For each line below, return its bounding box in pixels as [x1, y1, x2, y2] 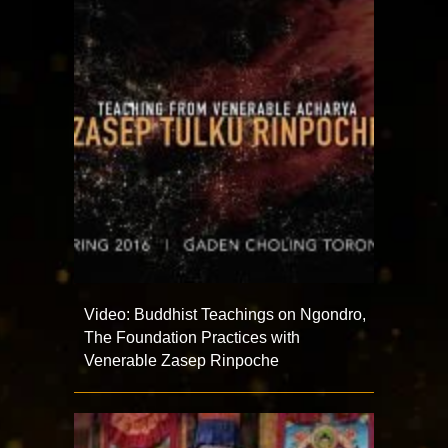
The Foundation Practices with [84, 329, 300, 346]
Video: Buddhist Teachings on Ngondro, [84, 306, 366, 323]
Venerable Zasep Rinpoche [84, 352, 279, 369]
